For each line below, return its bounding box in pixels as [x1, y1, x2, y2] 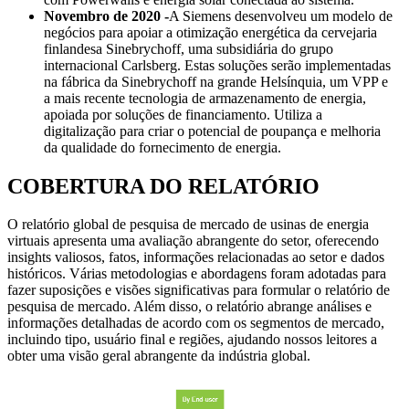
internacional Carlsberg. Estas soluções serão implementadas [44, 57, 391, 73]
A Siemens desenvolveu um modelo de [169, 7, 393, 24]
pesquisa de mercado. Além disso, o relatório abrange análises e [7, 299, 372, 315]
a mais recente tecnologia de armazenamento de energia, [44, 89, 366, 106]
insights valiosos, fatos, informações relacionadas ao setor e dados [7, 249, 384, 266]
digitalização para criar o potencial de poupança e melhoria [44, 122, 381, 139]
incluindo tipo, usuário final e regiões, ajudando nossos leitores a [7, 331, 377, 348]
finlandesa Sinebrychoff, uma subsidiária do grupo [44, 40, 333, 57]
